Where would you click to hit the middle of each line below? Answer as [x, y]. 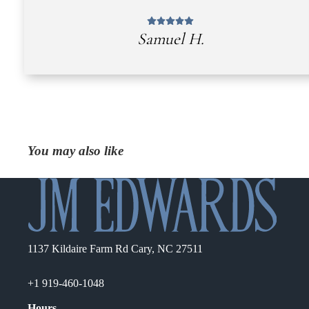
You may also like [76, 151]
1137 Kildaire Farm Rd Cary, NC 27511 [115, 249]
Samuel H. [170, 39]
